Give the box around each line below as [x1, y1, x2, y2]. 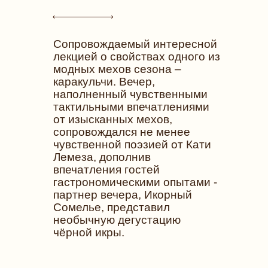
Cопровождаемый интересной [53, 38, 217, 50]
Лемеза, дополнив [53, 151, 151, 163]
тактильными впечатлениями [53, 100, 209, 113]
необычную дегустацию [53, 214, 181, 226]
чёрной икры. [53, 226, 124, 239]
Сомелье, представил [53, 201, 170, 214]
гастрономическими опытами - [53, 176, 217, 188]
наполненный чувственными [53, 88, 208, 100]
